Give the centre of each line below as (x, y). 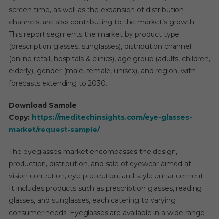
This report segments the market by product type (94, 34)
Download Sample (43, 105)
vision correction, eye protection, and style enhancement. (107, 176)
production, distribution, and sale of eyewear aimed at (100, 164)
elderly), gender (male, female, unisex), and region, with (102, 71)
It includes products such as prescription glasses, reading (105, 188)
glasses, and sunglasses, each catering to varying (92, 200)
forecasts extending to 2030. (58, 83)
